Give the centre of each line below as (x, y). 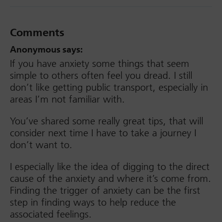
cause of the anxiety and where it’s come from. (111, 179)
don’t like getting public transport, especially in (109, 87)
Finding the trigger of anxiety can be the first (105, 191)
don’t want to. (41, 145)
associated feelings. (51, 214)
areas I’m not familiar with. (67, 99)
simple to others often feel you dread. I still (101, 76)
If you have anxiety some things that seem (100, 64)
